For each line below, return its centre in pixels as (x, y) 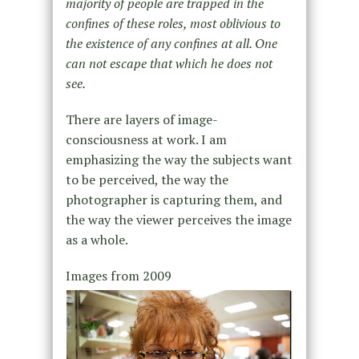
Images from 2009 (118, 275)
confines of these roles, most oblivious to (173, 23)
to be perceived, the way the (147, 179)
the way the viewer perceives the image (178, 219)
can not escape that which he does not (169, 63)
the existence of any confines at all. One (171, 43)
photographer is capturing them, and (173, 199)
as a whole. (97, 239)
